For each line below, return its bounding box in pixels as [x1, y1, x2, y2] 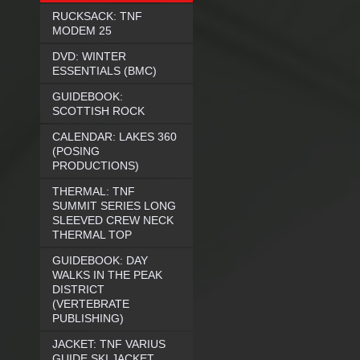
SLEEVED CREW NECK [52, 214, 174, 227]
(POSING [52, 145, 100, 157]
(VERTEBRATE [52, 297, 129, 310]
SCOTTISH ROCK [52, 104, 145, 117]
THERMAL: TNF [52, 185, 135, 198]
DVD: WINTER [52, 50, 126, 63]
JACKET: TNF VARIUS [52, 337, 166, 350]
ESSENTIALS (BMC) [52, 64, 157, 77]
